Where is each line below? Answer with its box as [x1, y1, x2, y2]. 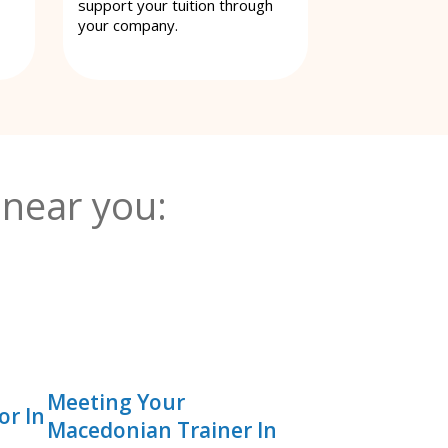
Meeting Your [47, 387, 186, 416]
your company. [78, 14, 178, 35]
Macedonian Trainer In [47, 415, 278, 444]
